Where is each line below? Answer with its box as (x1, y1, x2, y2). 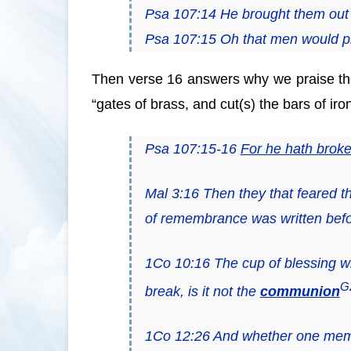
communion (259, 284, 340, 300)
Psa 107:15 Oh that (144, 31, 270, 48)
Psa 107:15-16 (144, 141, 241, 157)
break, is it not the (144, 284, 260, 300)
